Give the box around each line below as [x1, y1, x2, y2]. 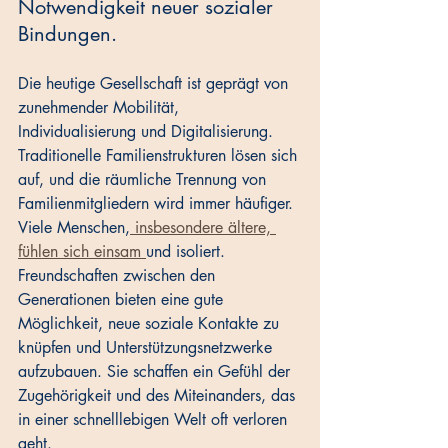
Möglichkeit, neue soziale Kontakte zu [18, 313, 284, 335]
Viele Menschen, [18, 217, 130, 239]
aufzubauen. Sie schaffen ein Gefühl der [18, 361, 295, 383]
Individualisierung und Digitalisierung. [18, 121, 278, 143]
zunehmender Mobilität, [18, 97, 184, 119]
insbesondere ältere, [130, 217, 276, 239]
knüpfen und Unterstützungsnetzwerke [18, 337, 277, 359]
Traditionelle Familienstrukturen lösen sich [18, 145, 302, 167]
